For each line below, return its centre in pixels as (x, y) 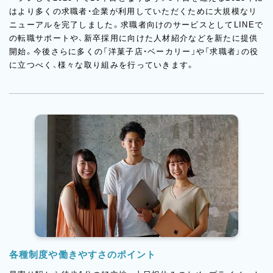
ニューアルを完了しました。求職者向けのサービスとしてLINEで (136, 25)
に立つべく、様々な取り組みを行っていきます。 (102, 65)
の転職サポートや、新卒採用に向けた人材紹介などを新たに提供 (134, 38)
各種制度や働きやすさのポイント (83, 254)
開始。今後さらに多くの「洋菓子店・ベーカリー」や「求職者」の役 (134, 52)
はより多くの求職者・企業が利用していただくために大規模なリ (133, 12)
